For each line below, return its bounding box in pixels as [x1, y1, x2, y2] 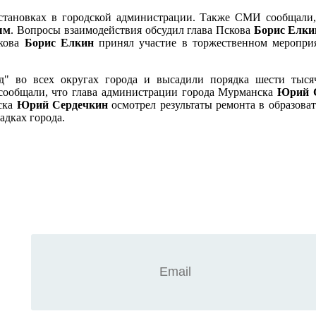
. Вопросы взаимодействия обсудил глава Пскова [11, 23, 254, 36]
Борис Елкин [24, 36, 94, 49]
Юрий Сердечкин [16, 98, 109, 111]
